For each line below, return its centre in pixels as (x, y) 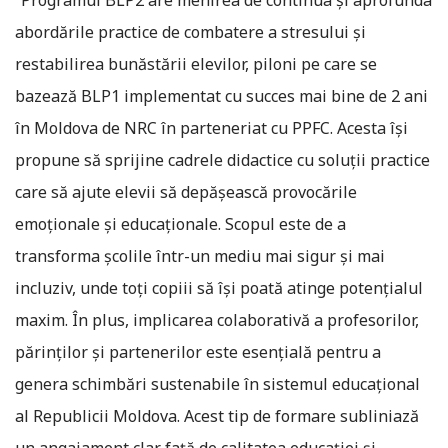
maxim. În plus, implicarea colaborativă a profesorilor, (217, 320)
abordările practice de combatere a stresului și (190, 32)
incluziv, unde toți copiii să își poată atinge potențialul (219, 288)
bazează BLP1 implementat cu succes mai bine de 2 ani (221, 96)
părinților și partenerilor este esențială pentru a (198, 352)
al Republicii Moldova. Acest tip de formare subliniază (217, 416)
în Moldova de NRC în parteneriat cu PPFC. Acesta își (211, 128)
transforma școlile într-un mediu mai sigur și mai (200, 256)
